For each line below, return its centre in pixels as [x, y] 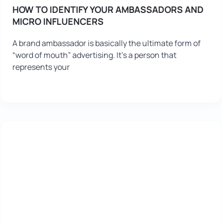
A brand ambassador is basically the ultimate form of [107, 43]
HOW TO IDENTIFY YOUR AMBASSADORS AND [108, 9]
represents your [41, 67]
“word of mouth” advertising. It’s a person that [94, 55]
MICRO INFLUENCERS [58, 21]
